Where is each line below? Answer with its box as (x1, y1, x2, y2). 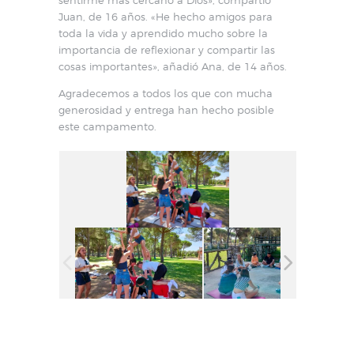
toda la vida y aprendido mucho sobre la (58, 26, 268, 40)
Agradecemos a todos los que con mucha (58, 86, 273, 100)
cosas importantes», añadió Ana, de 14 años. (58, 59, 287, 73)
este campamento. (58, 119, 156, 133)
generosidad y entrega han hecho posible (58, 103, 274, 116)
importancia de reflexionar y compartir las (58, 43, 275, 56)
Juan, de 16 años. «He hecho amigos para (58, 9, 273, 23)
